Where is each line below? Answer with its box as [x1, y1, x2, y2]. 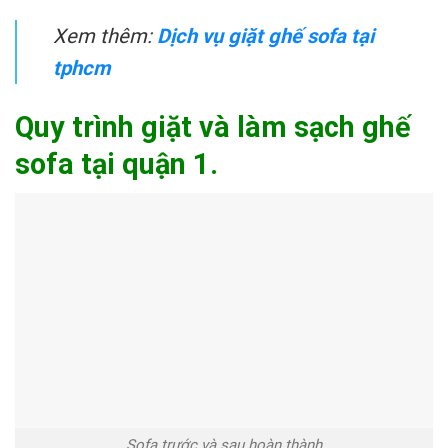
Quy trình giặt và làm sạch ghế [15, 110, 411, 145]
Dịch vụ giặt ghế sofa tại [157, 24, 374, 49]
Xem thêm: [53, 24, 157, 49]
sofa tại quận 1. [15, 147, 218, 182]
